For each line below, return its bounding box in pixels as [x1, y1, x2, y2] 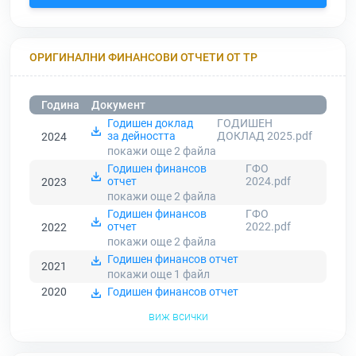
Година [41, 99, 79, 112]
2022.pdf [245, 220, 291, 234]
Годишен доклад [107, 117, 193, 130]
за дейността [107, 130, 176, 143]
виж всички [148, 310, 208, 323]
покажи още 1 [107, 268, 183, 281]
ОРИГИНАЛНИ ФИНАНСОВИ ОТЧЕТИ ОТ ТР [29, 50, 257, 64]
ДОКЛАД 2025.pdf [216, 130, 312, 143]
